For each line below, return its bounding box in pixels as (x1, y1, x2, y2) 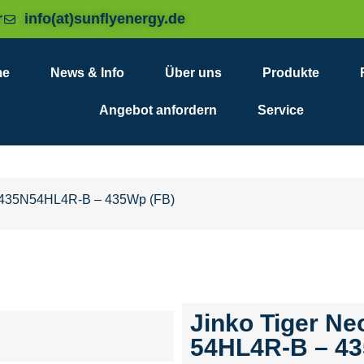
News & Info (50, 66, 124, 80)
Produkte (262, 66, 319, 80)
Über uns (164, 66, 222, 80)
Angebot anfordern (99, 103, 218, 117)
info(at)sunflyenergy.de (24, 11, 185, 27)
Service (258, 103, 305, 117)
